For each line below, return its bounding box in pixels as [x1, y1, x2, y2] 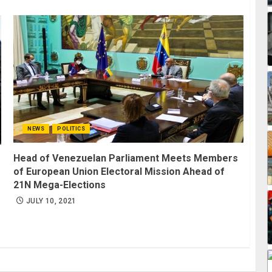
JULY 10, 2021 [26, 197, 76, 206]
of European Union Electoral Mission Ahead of [13, 166, 225, 178]
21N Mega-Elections [13, 179, 106, 191]
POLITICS [57, 126, 86, 132]
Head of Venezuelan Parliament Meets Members [13, 152, 239, 165]
